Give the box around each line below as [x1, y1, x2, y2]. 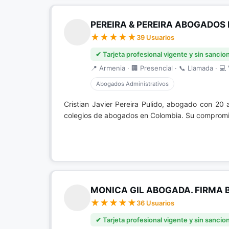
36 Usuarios [136, 199, 174, 207]
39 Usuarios [136, 33, 174, 41]
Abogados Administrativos [96, 80, 169, 87]
